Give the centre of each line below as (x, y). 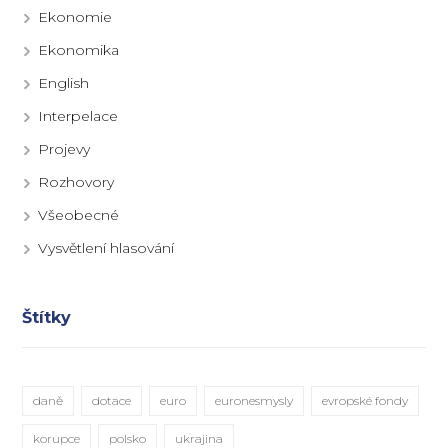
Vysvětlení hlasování (106, 248)
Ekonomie (75, 17)
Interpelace (78, 116)
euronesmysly (254, 401)
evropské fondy (365, 401)
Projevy (64, 149)
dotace (112, 401)
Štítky (47, 318)
